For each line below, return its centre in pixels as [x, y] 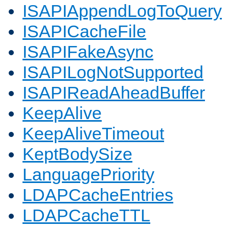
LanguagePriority [88, 175]
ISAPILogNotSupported [113, 72]
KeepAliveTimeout [93, 134]
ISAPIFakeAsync [88, 52]
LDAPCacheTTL [86, 215]
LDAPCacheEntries [98, 195]
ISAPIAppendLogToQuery [122, 11]
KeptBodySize [77, 154]
